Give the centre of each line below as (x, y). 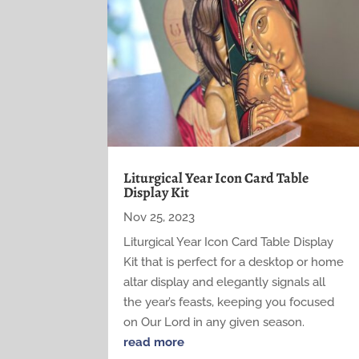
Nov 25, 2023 (159, 218)
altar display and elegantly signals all (225, 282)
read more (154, 343)
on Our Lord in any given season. (214, 323)
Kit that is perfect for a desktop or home (234, 262)
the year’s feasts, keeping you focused (229, 303)
